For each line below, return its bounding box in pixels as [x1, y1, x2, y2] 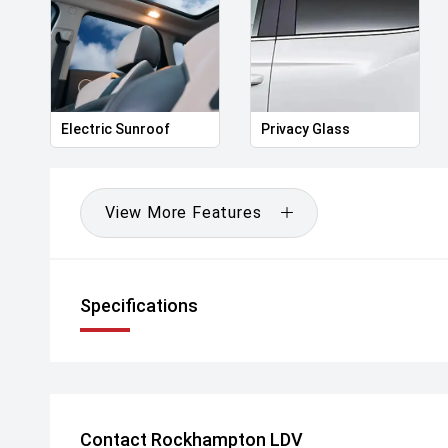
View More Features [105, 202, 262, 222]
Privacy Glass [260, 120, 350, 137]
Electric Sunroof [61, 120, 170, 137]
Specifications [80, 294, 198, 316]
